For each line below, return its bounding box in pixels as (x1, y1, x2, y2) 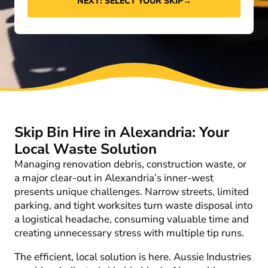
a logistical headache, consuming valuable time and (14, 212, 249, 226)
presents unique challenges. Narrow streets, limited (14, 185, 249, 199)
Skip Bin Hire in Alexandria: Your (14, 123, 229, 142)
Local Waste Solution (14, 139, 157, 159)
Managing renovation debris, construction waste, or (14, 157, 246, 171)
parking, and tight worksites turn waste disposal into (14, 199, 252, 212)
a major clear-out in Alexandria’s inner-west (14, 171, 214, 185)
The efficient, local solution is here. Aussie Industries (14, 250, 251, 264)
